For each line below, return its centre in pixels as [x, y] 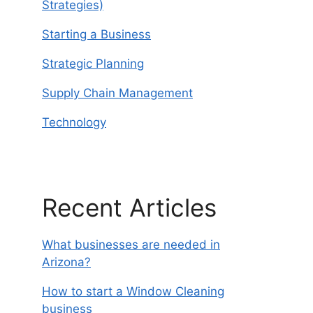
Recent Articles [129, 208]
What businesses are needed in [131, 245]
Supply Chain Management [117, 93]
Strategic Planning [93, 63]
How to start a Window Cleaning [133, 291]
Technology [74, 122]
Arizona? [66, 262]
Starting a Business [96, 34]
